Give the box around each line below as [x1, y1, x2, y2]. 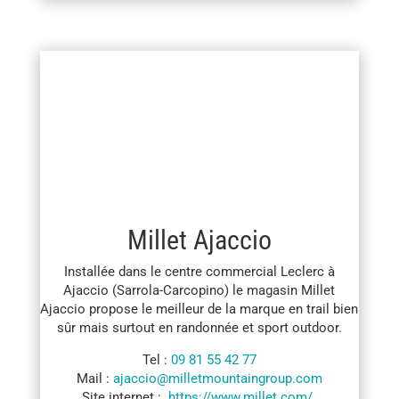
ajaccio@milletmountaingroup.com [112, 370, 322, 387]
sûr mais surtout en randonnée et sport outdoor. [56, 320, 342, 337]
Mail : [76, 370, 113, 387]
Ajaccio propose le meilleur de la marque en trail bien [40, 301, 359, 318]
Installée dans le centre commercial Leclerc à [63, 264, 335, 281]
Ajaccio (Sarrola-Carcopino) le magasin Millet [63, 282, 336, 299]
